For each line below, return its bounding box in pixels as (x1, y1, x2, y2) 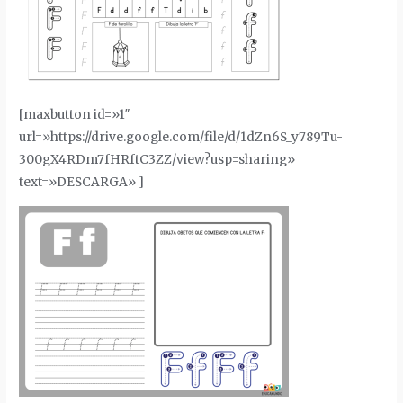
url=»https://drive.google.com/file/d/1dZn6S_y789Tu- (19, 129, 344, 145)
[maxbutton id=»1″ (19, 106, 131, 122)
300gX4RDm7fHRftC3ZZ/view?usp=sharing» (19, 151, 296, 167)
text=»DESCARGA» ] (19, 174, 145, 190)
